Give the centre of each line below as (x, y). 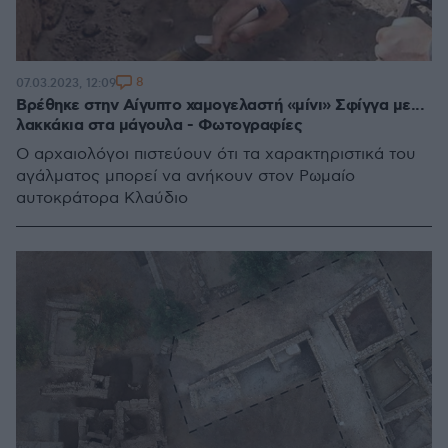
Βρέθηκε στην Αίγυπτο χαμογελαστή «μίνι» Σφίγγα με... (220, 105)
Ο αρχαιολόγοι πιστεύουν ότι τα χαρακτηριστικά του (216, 154)
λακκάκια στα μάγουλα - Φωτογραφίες (159, 125)
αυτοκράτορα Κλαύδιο (102, 198)
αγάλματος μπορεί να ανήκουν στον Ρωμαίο (185, 176)
